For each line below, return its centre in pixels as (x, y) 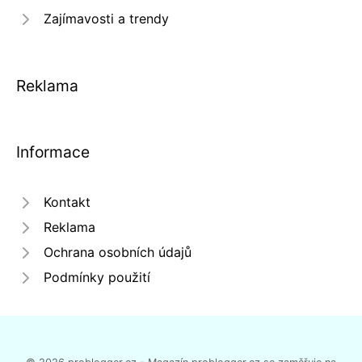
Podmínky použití (97, 277)
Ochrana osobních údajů (118, 252)
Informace (53, 152)
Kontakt (67, 202)
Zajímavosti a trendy (106, 19)
